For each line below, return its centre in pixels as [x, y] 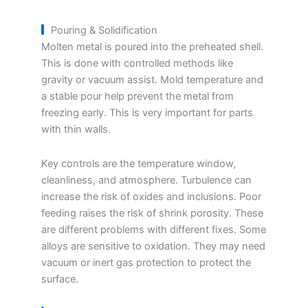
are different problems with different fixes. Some [154, 229]
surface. [60, 279]
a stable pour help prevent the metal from [137, 96]
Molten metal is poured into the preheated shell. [152, 47]
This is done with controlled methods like [137, 63]
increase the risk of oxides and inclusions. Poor [151, 196]
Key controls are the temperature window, [139, 163]
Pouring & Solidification [104, 30]
